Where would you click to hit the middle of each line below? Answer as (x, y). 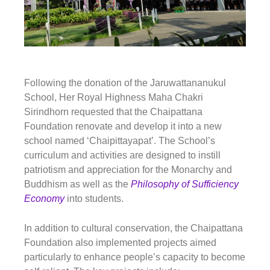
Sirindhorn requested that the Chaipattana (113, 111)
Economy (44, 198)
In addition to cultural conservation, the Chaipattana (133, 228)
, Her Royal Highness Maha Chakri (129, 97)
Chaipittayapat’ (121, 140)
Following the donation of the (87, 83)
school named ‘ (57, 140)
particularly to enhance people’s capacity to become (135, 257)
